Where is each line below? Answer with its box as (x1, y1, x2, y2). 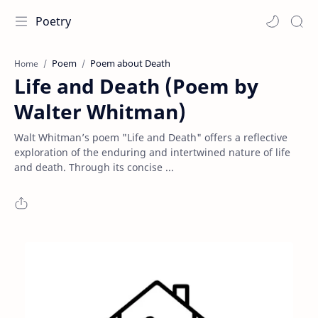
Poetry (35, 13, 71, 29)
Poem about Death (90, 57, 170, 70)
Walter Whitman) (14, 98, 186, 125)
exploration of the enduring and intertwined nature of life (14, 146, 290, 159)
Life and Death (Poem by (14, 72, 258, 99)
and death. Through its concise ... (14, 160, 174, 174)
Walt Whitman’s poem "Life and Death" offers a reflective (14, 131, 287, 144)
